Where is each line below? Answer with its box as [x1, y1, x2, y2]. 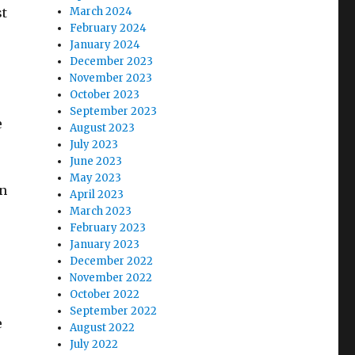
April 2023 [70, 187, 124, 201]
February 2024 [70, 21, 147, 35]
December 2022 [70, 254, 154, 268]
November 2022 [70, 270, 153, 284]
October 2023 [70, 87, 140, 101]
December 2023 [70, 54, 154, 68]
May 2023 [70, 170, 122, 185]
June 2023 [70, 154, 123, 168]
